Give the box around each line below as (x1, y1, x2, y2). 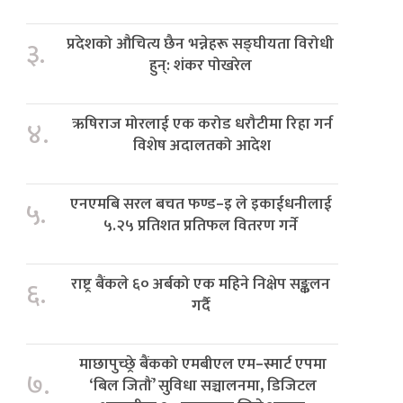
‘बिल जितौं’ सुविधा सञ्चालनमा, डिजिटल (88, 372, 317, 399)
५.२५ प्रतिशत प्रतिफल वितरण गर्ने (103, 212, 299, 239)
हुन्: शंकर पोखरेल (148, 52, 252, 79)
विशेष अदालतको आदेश (133, 132, 272, 159)
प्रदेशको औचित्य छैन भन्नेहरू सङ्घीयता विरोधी (67, 31, 335, 58)
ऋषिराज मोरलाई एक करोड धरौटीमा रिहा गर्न (71, 111, 333, 138)
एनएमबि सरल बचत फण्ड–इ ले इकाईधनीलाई (69, 191, 332, 218)
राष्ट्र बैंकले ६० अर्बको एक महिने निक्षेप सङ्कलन (71, 271, 331, 298)
